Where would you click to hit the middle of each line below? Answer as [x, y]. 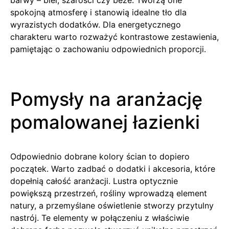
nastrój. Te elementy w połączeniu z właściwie [100, 217]
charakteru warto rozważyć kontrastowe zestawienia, [114, 37]
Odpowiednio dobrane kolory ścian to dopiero [100, 156]
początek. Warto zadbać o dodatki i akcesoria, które [113, 168]
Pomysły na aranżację [106, 99]
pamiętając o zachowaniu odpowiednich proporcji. [108, 49]
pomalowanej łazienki [105, 122]
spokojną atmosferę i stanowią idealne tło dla [98, 12]
